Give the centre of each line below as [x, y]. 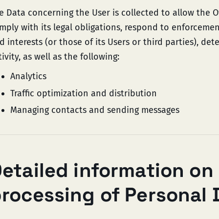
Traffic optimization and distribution [84, 93]
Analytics [28, 76]
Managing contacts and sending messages [95, 110]
